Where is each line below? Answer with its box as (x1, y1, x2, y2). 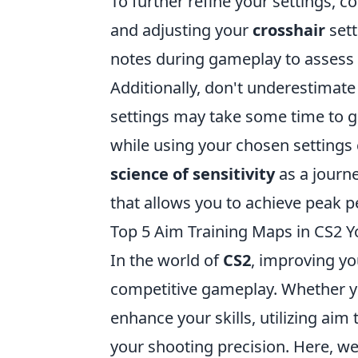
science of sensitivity (110, 163, 275, 185)
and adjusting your (110, 19, 253, 41)
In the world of (110, 249, 223, 271)
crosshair (253, 19, 325, 41)
